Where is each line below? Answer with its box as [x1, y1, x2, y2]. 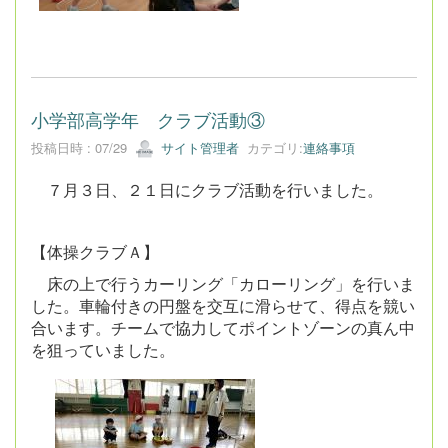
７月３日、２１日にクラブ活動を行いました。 [31, 178, 383, 202]
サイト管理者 [157, 137, 239, 157]
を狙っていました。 [31, 338, 175, 362]
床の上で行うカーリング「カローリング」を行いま [31, 272, 415, 296]
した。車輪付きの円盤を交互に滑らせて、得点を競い [31, 294, 415, 318]
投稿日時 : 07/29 [31, 137, 135, 157]
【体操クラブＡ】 [31, 240, 159, 264]
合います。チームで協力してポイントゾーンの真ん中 [31, 316, 415, 340]
